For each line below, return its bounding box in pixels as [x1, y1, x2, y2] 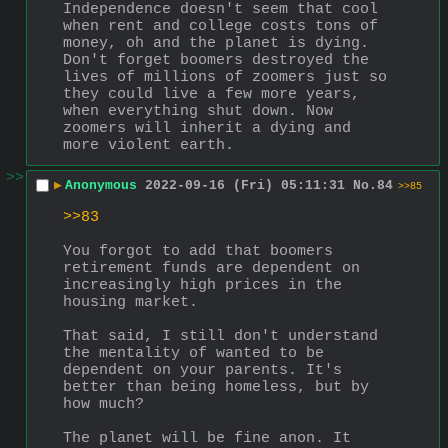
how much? [63, 395, 144, 413]
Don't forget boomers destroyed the [63, 51, 369, 69]
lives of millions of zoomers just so [63, 68, 387, 86]
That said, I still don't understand [63, 327, 378, 345]
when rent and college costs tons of [63, 17, 378, 35]
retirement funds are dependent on [63, 259, 360, 277]
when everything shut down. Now [63, 102, 333, 120]
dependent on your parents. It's [63, 361, 342, 379]
